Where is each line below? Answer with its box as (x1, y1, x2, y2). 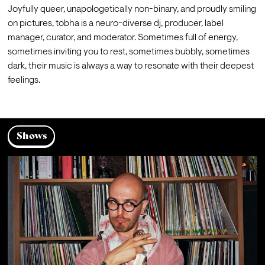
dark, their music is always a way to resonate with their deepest (7, 62, 254, 72)
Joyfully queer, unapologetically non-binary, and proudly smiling (7, 5, 256, 15)
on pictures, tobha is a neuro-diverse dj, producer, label (7, 19, 224, 29)
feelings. (7, 76, 40, 86)
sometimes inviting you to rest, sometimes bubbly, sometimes (7, 47, 250, 57)
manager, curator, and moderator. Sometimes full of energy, (7, 33, 238, 43)
